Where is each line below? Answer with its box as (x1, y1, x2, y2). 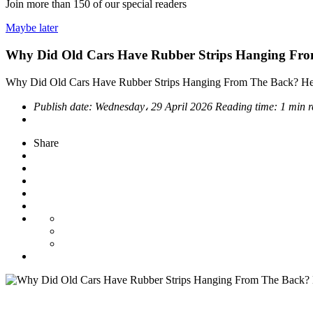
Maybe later (6, 22, 58, 34)
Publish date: (34, 100, 95, 112)
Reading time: (215, 100, 280, 112)
